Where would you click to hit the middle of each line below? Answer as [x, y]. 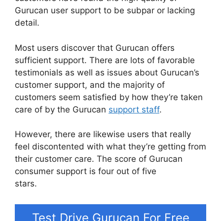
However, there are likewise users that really [103, 134]
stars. [26, 184]
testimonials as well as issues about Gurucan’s [107, 72]
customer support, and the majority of [90, 85]
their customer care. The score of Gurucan [99, 159]
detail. [27, 23]
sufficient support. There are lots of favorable [105, 60]
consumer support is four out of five [86, 171]
